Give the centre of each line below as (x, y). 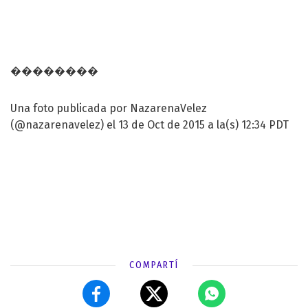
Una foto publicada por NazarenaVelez (109, 108)
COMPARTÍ (154, 265)
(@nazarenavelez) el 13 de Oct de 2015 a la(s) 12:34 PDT (150, 124)
